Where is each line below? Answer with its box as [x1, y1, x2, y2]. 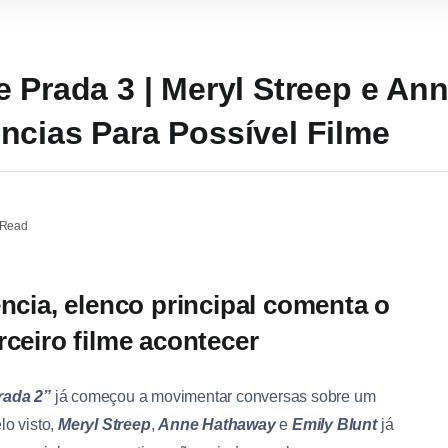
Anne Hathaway [158, 416, 276, 434]
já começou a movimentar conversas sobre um [51, 388, 376, 406]
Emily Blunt [292, 416, 377, 434]
